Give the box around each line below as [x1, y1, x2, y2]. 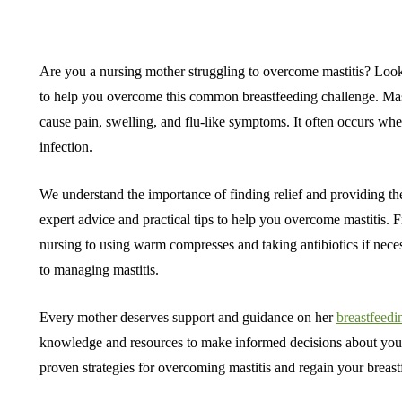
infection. [39, 139, 92, 154]
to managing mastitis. [39, 262, 159, 277]
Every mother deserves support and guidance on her [39, 310, 336, 325]
